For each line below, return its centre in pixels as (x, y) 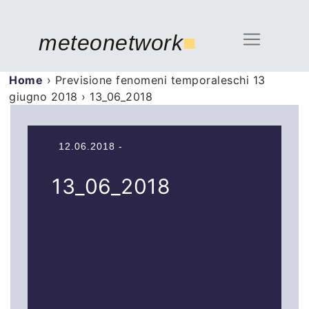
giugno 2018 (43, 97)
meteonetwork (111, 43)
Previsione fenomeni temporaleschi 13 (160, 80)
